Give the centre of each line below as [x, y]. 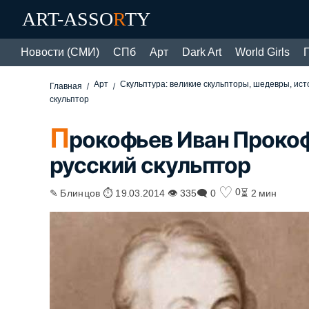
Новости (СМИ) [60, 52]
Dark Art [202, 52]
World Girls [262, 52]
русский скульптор [150, 165]
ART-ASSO [68, 19]
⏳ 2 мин [259, 192]
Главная [66, 86]
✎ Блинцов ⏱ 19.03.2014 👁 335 [123, 192]
